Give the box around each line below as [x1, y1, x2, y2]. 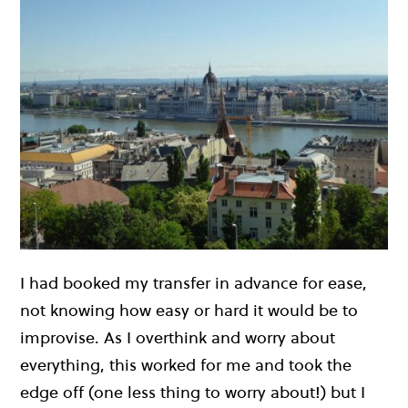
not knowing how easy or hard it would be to [20, 299, 358, 322]
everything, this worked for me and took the [20, 353, 352, 377]
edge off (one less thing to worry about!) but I [20, 381, 365, 404]
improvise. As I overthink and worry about [20, 326, 335, 350]
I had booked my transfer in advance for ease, [20, 271, 367, 295]
